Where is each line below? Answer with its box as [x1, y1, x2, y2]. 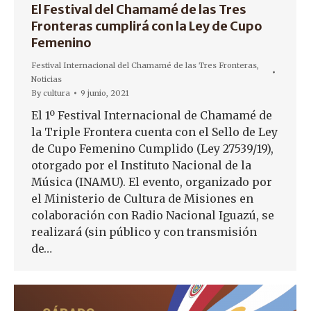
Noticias [31, 74, 62, 84]
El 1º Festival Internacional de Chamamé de [31, 108, 272, 122]
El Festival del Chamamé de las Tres [31, 1, 246, 17]
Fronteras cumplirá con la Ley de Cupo [31, 18, 262, 34]
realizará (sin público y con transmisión [31, 225, 257, 239]
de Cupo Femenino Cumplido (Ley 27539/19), [31, 142, 274, 155]
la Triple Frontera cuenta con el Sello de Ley [31, 125, 278, 139]
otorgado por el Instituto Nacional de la [31, 158, 251, 172]
